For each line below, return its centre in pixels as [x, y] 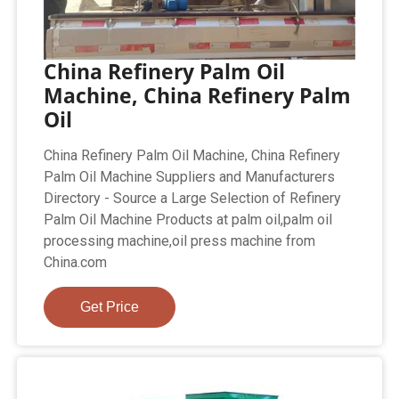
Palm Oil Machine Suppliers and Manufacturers [190, 177]
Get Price [110, 307]
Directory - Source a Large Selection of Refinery [193, 199]
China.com [76, 263]
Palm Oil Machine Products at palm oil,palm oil [188, 220]
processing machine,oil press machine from [180, 241]
